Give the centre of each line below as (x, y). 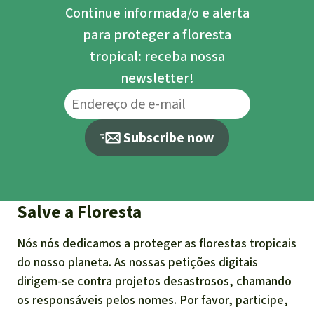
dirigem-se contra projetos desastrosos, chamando (154, 281)
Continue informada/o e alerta (157, 13)
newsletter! (157, 78)
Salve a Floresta (79, 212)
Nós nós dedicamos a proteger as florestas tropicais (157, 243)
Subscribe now (169, 138)
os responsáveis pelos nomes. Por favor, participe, (152, 300)
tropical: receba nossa (157, 56)
